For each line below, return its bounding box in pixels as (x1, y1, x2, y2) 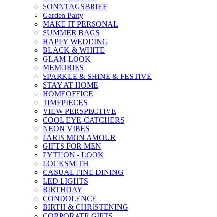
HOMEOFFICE (43, 90, 93, 98)
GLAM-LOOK (43, 55, 91, 63)
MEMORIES (43, 63, 84, 72)
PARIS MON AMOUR (43, 133, 116, 141)
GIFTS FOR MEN (43, 142, 101, 150)
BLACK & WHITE (43, 46, 105, 54)
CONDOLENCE (43, 194, 97, 202)
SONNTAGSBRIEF (43, 2, 107, 11)
